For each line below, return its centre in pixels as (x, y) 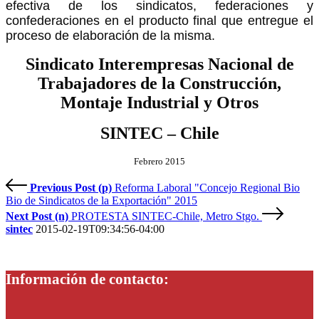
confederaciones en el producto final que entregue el (159, 20)
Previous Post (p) (72, 187)
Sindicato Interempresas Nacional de (159, 64)
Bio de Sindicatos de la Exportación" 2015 (101, 200)
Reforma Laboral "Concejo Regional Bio (207, 187)
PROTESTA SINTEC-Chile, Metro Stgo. (165, 216)
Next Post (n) (38, 216)
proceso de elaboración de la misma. (110, 35)
